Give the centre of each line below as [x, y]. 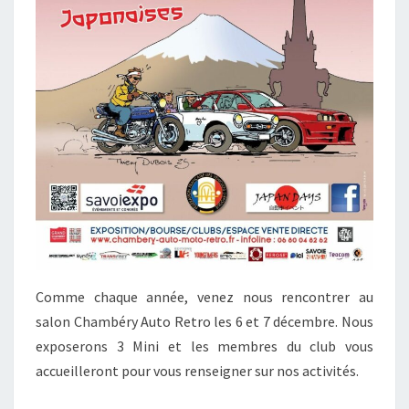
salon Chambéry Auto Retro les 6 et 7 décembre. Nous [204, 322]
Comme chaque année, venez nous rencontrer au [204, 297]
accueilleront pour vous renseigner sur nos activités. [197, 371]
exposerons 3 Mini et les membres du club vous [204, 346]
